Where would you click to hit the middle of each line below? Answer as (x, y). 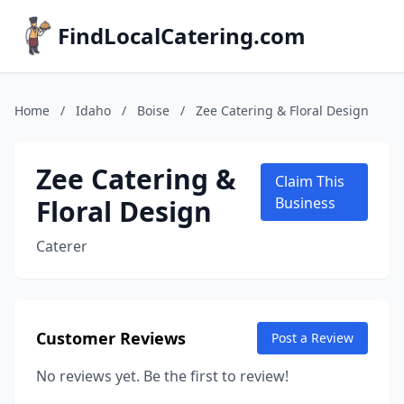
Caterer (62, 246)
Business (306, 203)
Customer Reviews (111, 338)
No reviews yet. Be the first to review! (162, 376)
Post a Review (312, 338)
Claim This (310, 181)
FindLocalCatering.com (182, 36)
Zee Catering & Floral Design (282, 110)
